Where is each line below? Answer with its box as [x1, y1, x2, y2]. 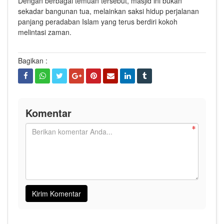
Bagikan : [18, 55, 47, 66]
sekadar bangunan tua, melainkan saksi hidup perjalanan [18, 6, 199, 16]
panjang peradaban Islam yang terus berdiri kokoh [18, 16, 177, 27]
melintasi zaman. [18, 27, 71, 37]
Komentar [25, 105, 71, 120]
